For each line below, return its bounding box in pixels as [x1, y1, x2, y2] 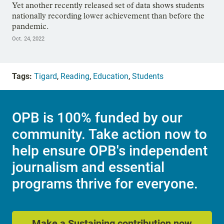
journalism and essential [12, 158, 164, 175]
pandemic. [12, 21, 49, 31]
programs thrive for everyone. [12, 175, 198, 192]
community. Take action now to [12, 125, 207, 142]
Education [93, 71, 128, 81]
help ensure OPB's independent [12, 142, 207, 159]
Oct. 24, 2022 [12, 35, 44, 42]
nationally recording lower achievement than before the [12, 11, 204, 21]
